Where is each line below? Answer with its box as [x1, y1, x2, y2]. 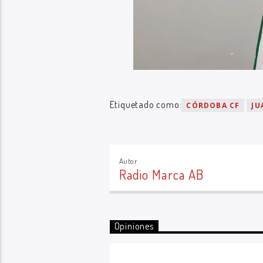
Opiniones [114, 220, 154, 232]
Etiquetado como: [109, 99, 182, 111]
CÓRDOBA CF [186, 100, 240, 111]
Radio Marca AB [119, 166, 204, 183]
